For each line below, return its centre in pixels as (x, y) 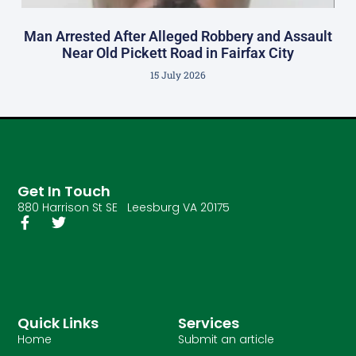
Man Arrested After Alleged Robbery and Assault (178, 37)
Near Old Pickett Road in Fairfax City (178, 53)
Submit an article (226, 339)
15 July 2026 (178, 75)
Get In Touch (64, 192)
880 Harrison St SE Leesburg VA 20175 (124, 208)
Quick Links (58, 323)
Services (209, 323)
